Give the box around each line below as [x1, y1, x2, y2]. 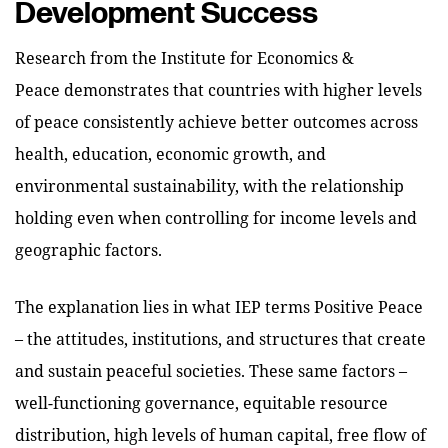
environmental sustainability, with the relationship [15, 175, 404, 196]
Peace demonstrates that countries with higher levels [15, 79, 422, 100]
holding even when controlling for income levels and [15, 207, 417, 228]
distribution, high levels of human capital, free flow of [15, 424, 426, 445]
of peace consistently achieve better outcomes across [15, 111, 418, 132]
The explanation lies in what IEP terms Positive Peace [15, 296, 423, 317]
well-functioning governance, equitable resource [15, 392, 388, 413]
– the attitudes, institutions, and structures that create [15, 328, 426, 349]
